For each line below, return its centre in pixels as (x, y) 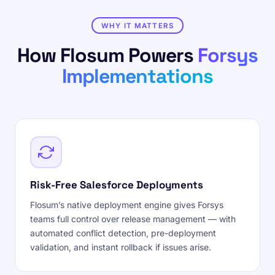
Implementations (137, 76)
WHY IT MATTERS (137, 25)
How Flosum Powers (107, 55)
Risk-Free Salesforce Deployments (117, 185)
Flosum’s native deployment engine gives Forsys (127, 205)
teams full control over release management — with (133, 219)
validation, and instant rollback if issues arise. (121, 247)
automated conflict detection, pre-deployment (123, 233)
